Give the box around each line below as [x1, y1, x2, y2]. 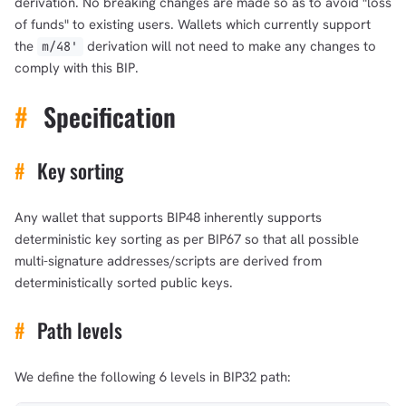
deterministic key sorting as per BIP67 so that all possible [14, 229, 359, 248]
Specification [36, 97, 176, 135]
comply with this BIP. [14, 59, 139, 78]
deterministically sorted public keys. [14, 273, 233, 292]
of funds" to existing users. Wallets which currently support [14, 15, 371, 34]
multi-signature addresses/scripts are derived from [14, 251, 322, 270]
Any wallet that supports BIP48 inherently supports [14, 208, 322, 227]
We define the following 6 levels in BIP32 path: [14, 367, 291, 386]
